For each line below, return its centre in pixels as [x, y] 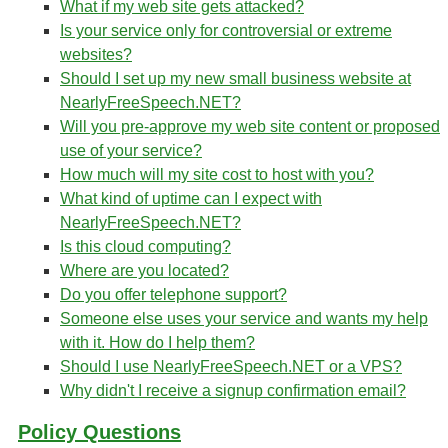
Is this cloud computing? [145, 246]
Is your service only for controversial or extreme [226, 30]
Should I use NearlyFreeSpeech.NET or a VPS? [231, 366]
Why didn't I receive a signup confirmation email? [233, 390]
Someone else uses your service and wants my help [244, 318]
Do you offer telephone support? [173, 294]
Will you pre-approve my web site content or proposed [250, 126]
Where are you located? [144, 270]
